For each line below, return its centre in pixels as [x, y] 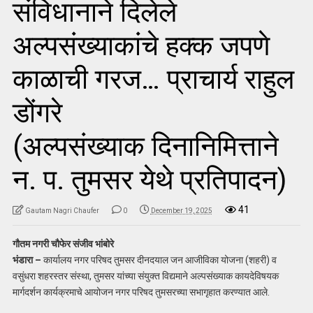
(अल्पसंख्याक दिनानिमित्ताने [145, 147]
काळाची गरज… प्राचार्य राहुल [153, 80]
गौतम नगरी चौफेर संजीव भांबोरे [63, 244]
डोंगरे [37, 113]
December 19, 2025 [181, 211]
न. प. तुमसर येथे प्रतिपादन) [149, 180]
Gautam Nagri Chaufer [62, 211]
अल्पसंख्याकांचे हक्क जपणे [141, 46]
